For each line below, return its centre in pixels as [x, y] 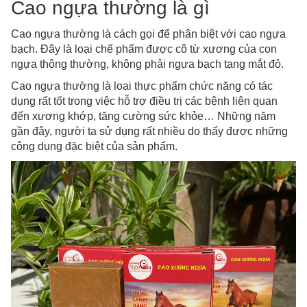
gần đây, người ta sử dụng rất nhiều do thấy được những [149, 132]
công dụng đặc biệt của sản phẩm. [94, 147]
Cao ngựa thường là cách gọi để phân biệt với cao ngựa [148, 34]
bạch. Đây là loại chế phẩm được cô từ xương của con [144, 49]
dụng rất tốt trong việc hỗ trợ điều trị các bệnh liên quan [144, 101]
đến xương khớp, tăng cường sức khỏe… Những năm [143, 116]
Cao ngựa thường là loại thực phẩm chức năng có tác [142, 86]
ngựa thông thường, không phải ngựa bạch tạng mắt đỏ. [147, 64]
